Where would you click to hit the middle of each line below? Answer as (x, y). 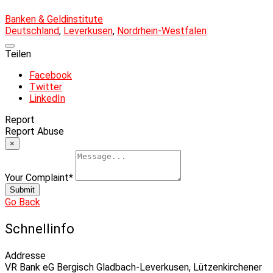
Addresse (25, 255)
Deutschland (32, 30)
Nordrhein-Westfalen (162, 30)
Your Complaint (37, 177)
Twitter (46, 87)
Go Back (23, 202)
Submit (22, 190)
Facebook (51, 75)
